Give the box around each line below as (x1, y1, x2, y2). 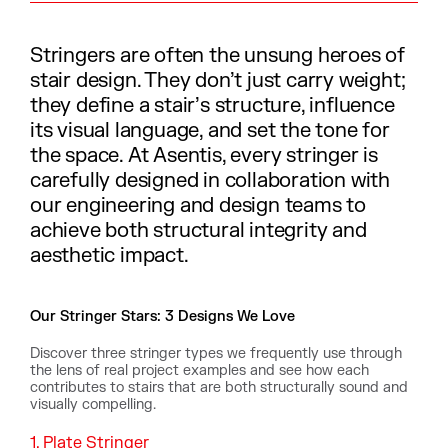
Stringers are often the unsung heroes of (30, 43, 405, 68)
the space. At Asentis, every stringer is (30, 143, 378, 168)
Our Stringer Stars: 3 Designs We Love (30, 308, 295, 325)
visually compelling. (30, 396, 156, 413)
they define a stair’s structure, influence (30, 93, 395, 118)
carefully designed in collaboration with (30, 168, 390, 193)
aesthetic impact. (30, 243, 189, 268)
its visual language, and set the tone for (30, 118, 390, 143)
